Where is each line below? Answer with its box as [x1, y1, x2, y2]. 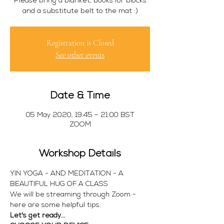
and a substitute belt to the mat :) [22, 7, 138, 15]
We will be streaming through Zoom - [10, 191, 138, 198]
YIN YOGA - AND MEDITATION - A [10, 170, 125, 177]
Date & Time [50, 91, 110, 101]
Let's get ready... [10, 212, 65, 219]
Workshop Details [39, 149, 121, 159]
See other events [55, 50, 104, 60]
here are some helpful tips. [10, 201, 101, 209]
